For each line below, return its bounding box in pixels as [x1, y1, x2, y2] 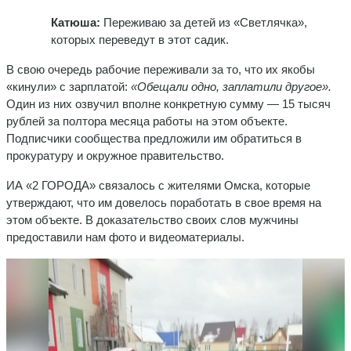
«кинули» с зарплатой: [6, 79, 131, 93]
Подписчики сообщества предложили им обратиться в [6, 131, 302, 145]
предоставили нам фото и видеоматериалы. [6, 230, 254, 244]
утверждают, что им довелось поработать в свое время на [6, 195, 321, 209]
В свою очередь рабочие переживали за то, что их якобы [6, 62, 315, 76]
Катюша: [50, 15, 100, 29]
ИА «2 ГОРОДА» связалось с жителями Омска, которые [6, 178, 310, 192]
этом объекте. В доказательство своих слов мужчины [6, 212, 299, 226]
